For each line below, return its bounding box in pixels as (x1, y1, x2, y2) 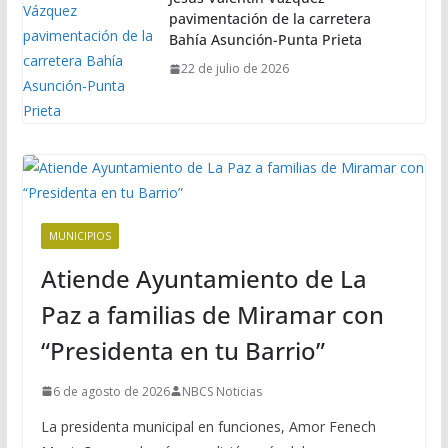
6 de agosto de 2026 (52, 382, 170, 400)
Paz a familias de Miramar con (40, 297, 384, 331)
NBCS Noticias (181, 382, 262, 400)
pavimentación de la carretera (168, 9, 371, 29)
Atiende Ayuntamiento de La (40, 261, 367, 295)
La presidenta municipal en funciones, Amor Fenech (40, 416, 376, 436)
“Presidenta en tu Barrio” (40, 333, 325, 367)
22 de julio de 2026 (180, 60, 289, 78)
